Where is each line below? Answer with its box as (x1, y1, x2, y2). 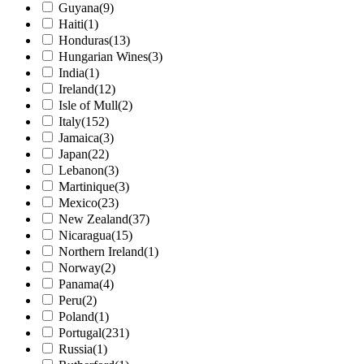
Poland (58, 310, 94, 324)
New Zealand (58, 212, 128, 227)
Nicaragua (58, 228, 111, 243)
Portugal (58, 326, 102, 340)
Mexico (58, 196, 97, 210)
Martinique (58, 180, 115, 194)
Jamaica (58, 131, 99, 145)
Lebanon (58, 163, 104, 178)
